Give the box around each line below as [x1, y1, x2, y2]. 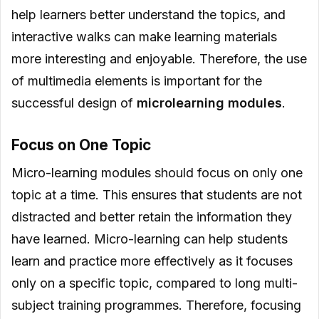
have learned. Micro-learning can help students [11, 231, 288, 246]
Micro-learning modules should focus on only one [11, 164, 303, 180]
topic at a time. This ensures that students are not [11, 187, 302, 202]
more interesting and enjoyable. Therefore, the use [11, 51, 307, 67]
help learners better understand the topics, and [11, 7, 286, 23]
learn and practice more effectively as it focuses [11, 253, 293, 268]
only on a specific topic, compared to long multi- [11, 275, 298, 291]
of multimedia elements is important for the [11, 73, 262, 89]
